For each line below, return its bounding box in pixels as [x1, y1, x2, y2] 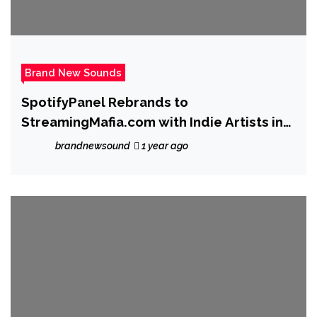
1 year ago [139, 139, 188, 151]
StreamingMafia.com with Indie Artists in [21, 113, 283, 129]
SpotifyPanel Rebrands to [21, 93, 188, 110]
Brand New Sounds [25, 66, 122, 79]
